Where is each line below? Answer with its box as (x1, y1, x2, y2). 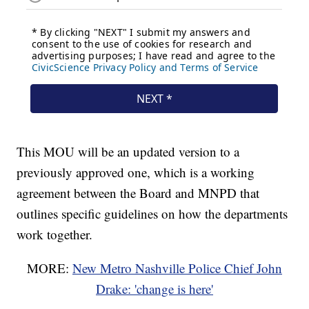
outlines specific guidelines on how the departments (17, 205, 288, 223)
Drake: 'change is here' (96, 280, 213, 298)
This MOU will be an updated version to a (17, 143, 240, 161)
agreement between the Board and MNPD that (17, 184, 260, 202)
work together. (17, 226, 93, 243)
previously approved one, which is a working (17, 163, 255, 181)
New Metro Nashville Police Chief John (72, 259, 282, 277)
